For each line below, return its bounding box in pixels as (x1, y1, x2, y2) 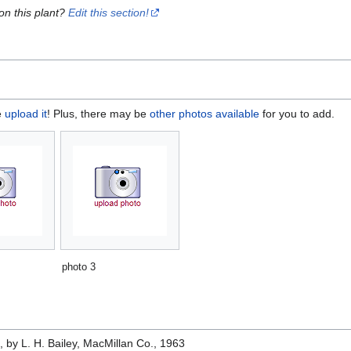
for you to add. (259, 107, 335, 121)
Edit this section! (68, 6, 150, 20)
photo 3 (62, 261, 96, 273)
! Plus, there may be (47, 107, 150, 121)
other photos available (150, 107, 259, 121)
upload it (5, 107, 47, 121)
